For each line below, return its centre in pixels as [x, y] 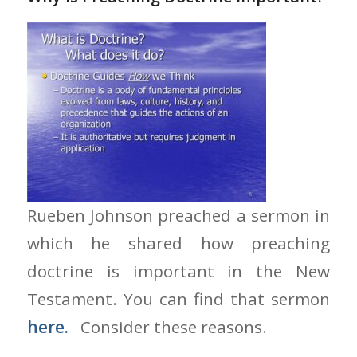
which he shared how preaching [178, 243]
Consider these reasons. [167, 327]
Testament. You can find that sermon [178, 299]
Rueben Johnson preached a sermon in [178, 216]
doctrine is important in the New [178, 271]
